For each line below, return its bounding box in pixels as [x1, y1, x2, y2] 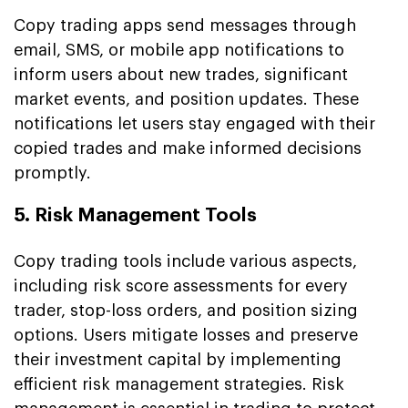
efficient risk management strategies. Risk [14, 375, 344, 393]
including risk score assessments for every [14, 277, 348, 294]
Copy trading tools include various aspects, [14, 252, 357, 270]
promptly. [14, 164, 91, 181]
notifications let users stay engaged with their [14, 115, 375, 132]
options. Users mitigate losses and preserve [14, 326, 358, 343]
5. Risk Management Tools [14, 205, 257, 225]
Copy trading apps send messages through [14, 16, 356, 34]
